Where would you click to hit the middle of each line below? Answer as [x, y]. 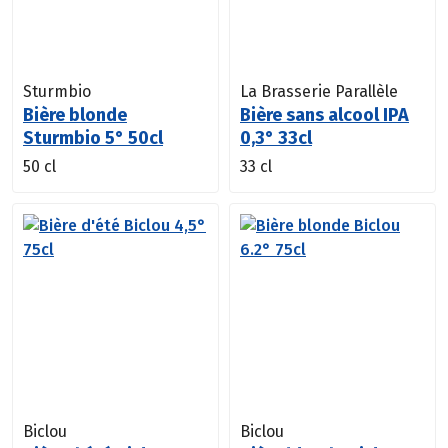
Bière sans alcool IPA [324, 114]
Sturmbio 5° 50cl [93, 137]
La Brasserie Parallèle [319, 91]
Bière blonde [75, 114]
